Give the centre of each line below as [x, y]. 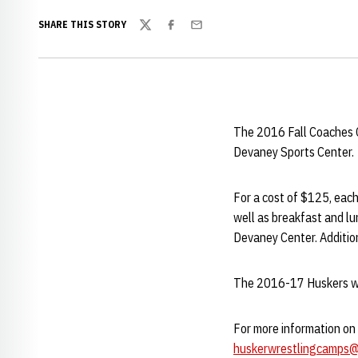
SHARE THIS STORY [82, 24]
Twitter [157, 33]
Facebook [189, 33]
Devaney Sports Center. [294, 152]
